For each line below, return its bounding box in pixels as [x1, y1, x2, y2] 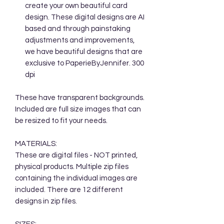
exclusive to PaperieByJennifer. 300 [25, 59, 144, 67]
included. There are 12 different [15, 185, 123, 193]
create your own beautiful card [25, 1, 127, 9]
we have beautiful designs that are [25, 47, 142, 55]
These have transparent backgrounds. [15, 93, 144, 101]
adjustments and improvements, [25, 36, 134, 44]
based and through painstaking [25, 24, 130, 32]
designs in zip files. [15, 197, 77, 205]
